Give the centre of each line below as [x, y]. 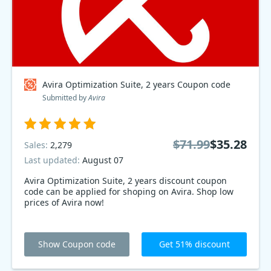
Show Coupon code [77, 244]
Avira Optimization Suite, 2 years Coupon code [136, 84]
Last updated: [53, 160]
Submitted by [65, 98]
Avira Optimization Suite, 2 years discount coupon [92, 181]
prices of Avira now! [64, 202]
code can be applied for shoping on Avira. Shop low [129, 191]
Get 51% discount [194, 244]
